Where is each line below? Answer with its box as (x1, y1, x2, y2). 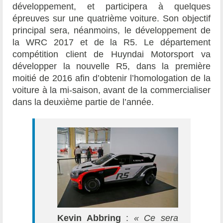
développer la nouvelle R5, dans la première (12, 61, 211, 71)
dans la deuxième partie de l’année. (12, 97, 154, 107)
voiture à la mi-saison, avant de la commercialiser (12, 85, 211, 95)
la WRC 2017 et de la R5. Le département (12, 37, 211, 47)
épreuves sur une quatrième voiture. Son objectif (12, 13, 211, 23)
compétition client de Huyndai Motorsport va (12, 49, 211, 59)
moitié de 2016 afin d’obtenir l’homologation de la (12, 73, 211, 83)
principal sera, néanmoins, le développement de (12, 25, 211, 35)
